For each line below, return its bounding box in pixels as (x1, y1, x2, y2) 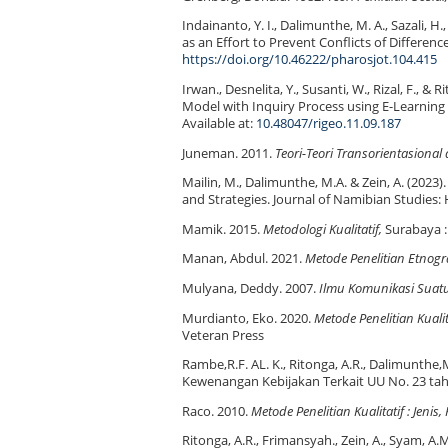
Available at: (182, 114, 256, 132)
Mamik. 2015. (182, 220, 263, 238)
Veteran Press (182, 326, 264, 344)
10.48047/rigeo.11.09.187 (256, 114, 401, 132)
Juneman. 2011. (182, 144, 275, 162)
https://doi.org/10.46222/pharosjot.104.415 (182, 51, 437, 69)
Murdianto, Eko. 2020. (182, 309, 314, 327)
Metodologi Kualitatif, (263, 220, 385, 238)
